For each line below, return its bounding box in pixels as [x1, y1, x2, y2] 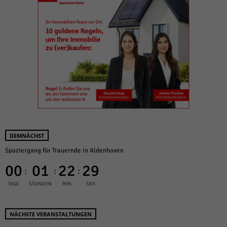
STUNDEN [29, 181, 52, 187]
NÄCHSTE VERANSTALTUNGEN [10, 210, 92, 218]
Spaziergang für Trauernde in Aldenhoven [5, 146, 124, 155]
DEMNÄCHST [10, 132, 44, 140]
